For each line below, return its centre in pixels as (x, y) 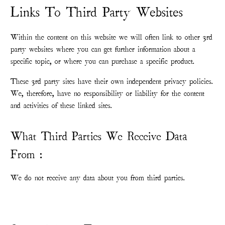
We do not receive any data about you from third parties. (98, 178)
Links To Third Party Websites (97, 13)
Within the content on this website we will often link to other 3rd (112, 37)
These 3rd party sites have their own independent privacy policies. (112, 82)
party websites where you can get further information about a (103, 49)
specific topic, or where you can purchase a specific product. (103, 62)
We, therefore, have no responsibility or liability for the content (108, 94)
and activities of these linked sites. (62, 106)
